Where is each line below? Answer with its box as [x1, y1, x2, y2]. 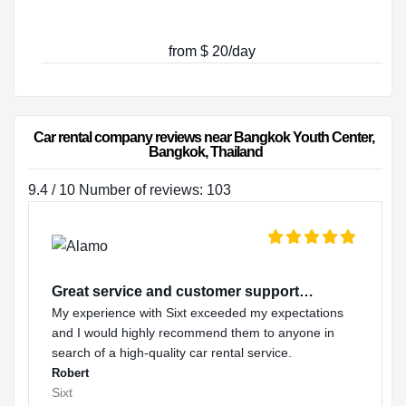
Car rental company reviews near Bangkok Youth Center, [34, 130, 377, 146]
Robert [52, 366, 89, 381]
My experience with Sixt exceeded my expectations [52, 305, 343, 321]
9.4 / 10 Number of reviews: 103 [28, 182, 231, 198]
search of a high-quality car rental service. [52, 345, 292, 361]
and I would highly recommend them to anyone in [52, 325, 334, 341]
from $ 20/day [169, 43, 256, 60]
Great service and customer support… [52, 284, 314, 300]
